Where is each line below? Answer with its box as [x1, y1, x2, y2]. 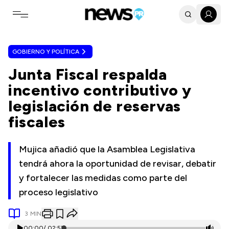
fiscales [8, 112, 65, 131]
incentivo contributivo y [8, 81, 192, 100]
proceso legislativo [19, 187, 98, 198]
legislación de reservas [8, 97, 181, 116]
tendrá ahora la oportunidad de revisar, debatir [19, 158, 216, 169]
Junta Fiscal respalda [8, 65, 167, 84]
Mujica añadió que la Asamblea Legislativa [19, 144, 195, 155]
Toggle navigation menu [19, 14, 98, 23]
